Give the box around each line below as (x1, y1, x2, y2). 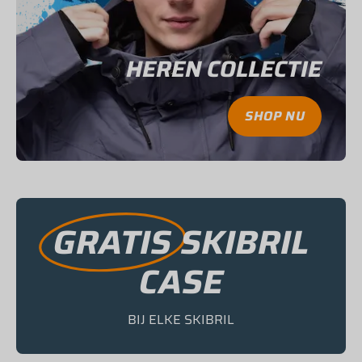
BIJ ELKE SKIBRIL (128, 309, 234, 330)
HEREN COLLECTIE (126, 51, 322, 86)
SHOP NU (245, 106, 305, 126)
